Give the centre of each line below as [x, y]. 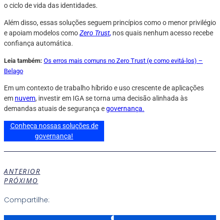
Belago [14, 71]
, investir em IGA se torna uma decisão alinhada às [111, 98]
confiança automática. [39, 43]
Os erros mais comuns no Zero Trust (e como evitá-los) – [123, 60]
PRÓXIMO [21, 180]
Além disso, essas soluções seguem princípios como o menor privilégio [110, 22]
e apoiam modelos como [42, 33]
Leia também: [23, 60]
